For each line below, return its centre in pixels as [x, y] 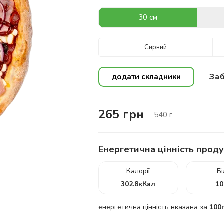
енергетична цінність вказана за [154, 207]
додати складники [146, 77]
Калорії [138, 171]
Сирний [155, 47]
